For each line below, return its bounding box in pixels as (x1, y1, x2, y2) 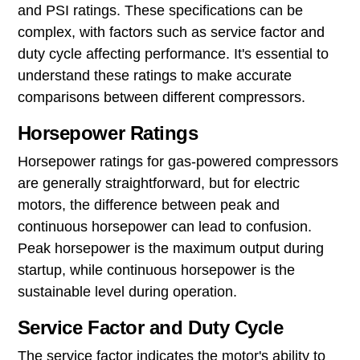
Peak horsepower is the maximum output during (17, 239, 324, 256)
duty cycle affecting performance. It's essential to (17, 45, 329, 62)
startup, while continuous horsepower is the (17, 261, 295, 278)
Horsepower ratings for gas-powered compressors (17, 153, 338, 170)
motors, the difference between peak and (17, 196, 280, 213)
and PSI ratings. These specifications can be (17, 2, 303, 18)
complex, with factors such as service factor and (17, 23, 325, 40)
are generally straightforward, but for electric (17, 174, 300, 191)
